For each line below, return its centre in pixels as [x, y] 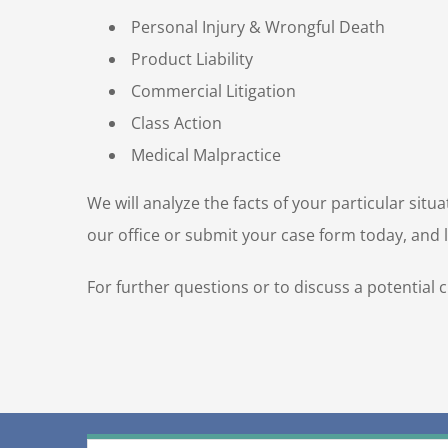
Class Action [174, 122]
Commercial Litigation [211, 90]
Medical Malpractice [204, 154]
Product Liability [190, 58]
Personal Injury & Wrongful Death [256, 26]
